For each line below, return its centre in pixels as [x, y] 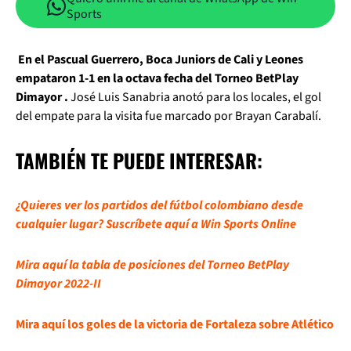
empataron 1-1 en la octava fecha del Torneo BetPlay [157, 78]
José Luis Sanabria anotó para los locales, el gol [196, 97]
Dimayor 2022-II [58, 284]
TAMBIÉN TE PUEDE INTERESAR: [139, 160]
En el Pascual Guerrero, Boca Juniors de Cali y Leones [159, 60]
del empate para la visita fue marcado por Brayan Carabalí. [168, 116]
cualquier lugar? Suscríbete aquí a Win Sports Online [156, 224]
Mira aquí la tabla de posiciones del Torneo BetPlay [152, 265]
